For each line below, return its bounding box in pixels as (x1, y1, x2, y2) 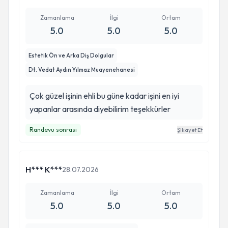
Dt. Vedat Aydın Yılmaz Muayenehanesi (28, 66, 135, 73)
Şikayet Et (177, 126, 203, 133)
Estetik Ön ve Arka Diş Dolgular (28, 52, 114, 59)
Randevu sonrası (30, 126, 77, 133)
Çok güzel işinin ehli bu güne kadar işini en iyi (30, 91, 179, 101)
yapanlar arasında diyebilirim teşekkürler (30, 104, 170, 114)
